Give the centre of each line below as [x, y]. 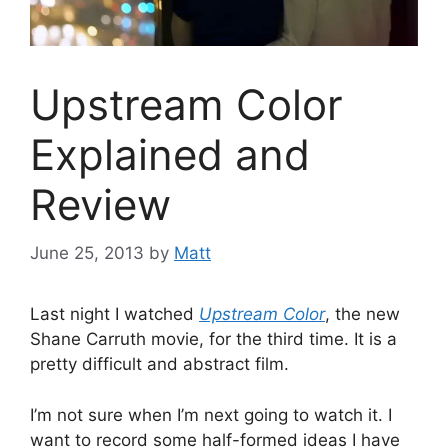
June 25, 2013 [87, 253]
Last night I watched [114, 314]
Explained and [170, 154]
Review [100, 204]
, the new [362, 314]
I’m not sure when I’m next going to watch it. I [211, 414]
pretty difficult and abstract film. [159, 364]
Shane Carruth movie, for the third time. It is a [213, 339]
